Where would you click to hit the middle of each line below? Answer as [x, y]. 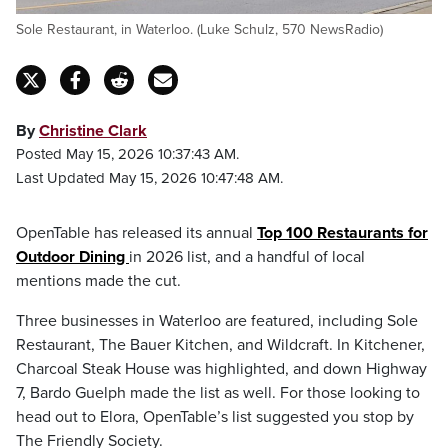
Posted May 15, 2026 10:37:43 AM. [127, 154]
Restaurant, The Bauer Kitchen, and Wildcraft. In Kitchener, [220, 345]
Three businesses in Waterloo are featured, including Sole [217, 321]
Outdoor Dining [72, 257]
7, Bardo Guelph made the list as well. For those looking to [218, 393]
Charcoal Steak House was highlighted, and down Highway [221, 369]
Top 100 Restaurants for [342, 233]
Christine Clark [93, 131]
